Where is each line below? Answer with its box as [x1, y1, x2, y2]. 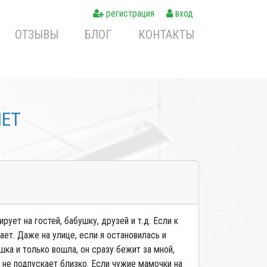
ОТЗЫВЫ [14, 27, 58, 42]
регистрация [104, 7, 154, 19]
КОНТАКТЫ [138, 27, 194, 42]
